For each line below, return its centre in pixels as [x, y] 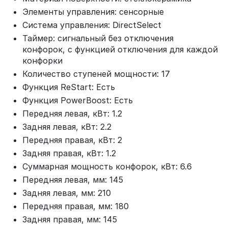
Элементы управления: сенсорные [93, 12]
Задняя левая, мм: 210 [67, 193]
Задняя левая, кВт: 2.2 [67, 127]
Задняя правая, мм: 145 [70, 219]
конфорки [42, 61]
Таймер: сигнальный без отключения [98, 38]
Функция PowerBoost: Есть [78, 100]
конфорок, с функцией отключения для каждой [120, 49]
